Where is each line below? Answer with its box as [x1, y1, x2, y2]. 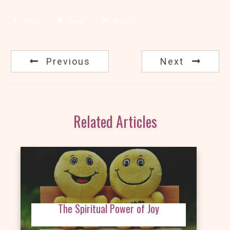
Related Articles [73, 111, 157, 132]
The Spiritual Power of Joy [57, 201, 159, 217]
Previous [46, 55, 90, 67]
